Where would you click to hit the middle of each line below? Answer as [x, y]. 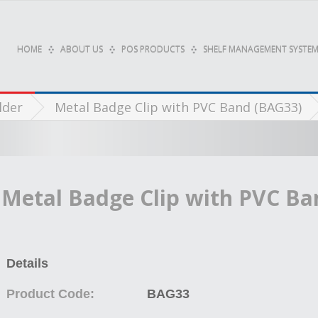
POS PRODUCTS [153, 49]
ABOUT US [81, 49]
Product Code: [51, 294]
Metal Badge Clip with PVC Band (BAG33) [178, 107]
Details [28, 263]
